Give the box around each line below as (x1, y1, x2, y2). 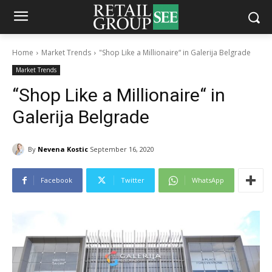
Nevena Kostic (38, 144, 88, 154)
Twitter (121, 175, 144, 185)
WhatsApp (192, 175, 224, 185)
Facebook (41, 175, 72, 185)
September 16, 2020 (90, 144, 154, 154)
